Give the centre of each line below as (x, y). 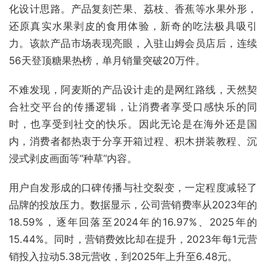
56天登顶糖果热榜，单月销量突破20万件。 (107, 61)
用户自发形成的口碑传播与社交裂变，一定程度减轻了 (133, 188)
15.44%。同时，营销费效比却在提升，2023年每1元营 (133, 240)
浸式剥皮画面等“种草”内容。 (73, 159)
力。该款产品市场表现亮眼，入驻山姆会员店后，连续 (133, 44)
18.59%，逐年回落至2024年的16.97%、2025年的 (133, 222)
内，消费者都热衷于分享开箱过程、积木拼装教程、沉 (133, 142)
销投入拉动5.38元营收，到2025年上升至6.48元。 (123, 257)
